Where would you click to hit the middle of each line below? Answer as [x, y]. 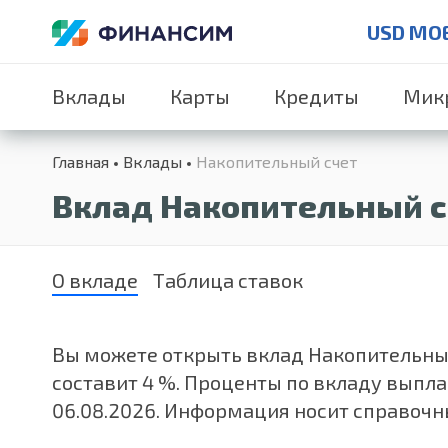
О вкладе [95, 280]
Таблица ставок [228, 280]
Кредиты [316, 96]
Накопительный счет [276, 161]
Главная [80, 161]
